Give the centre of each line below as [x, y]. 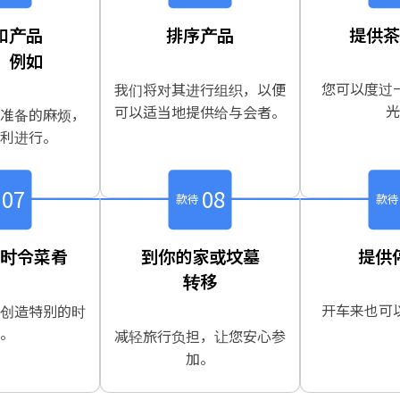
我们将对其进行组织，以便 [200, 89]
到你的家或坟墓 [200, 256]
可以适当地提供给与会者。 [200, 111]
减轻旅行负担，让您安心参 [200, 336]
